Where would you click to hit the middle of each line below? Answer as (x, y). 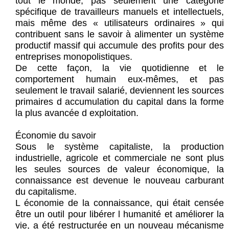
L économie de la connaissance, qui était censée (120, 203)
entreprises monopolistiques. (74, 57)
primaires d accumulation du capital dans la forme (120, 102)
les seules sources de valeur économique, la (120, 169)
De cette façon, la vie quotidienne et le (120, 68)
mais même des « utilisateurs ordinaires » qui (120, 23)
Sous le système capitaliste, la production (120, 147)
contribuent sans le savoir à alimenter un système (120, 35)
